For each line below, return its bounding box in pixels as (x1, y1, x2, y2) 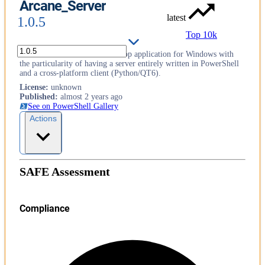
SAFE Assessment (20, 164, 110, 178)
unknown (51, 82, 82, 92)
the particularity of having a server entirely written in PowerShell (20, 59, 239, 68)
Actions (30, 113, 57, 123)
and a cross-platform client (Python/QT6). (20, 68, 161, 77)
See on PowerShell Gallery (28, 101, 118, 111)
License (20, 82, 46, 92)
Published (20, 92, 55, 101)
